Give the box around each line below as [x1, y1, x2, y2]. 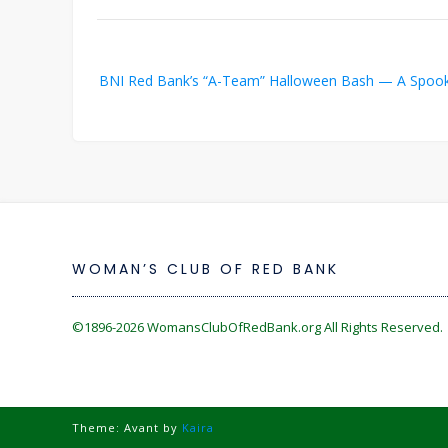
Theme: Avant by [72, 419, 182, 435]
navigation [96, 81, 163, 101]
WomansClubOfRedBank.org [147, 317, 321, 336]
